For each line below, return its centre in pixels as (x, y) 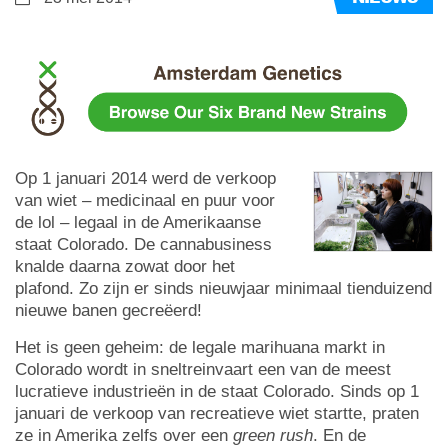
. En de (339, 435)
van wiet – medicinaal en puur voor (145, 200)
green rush (273, 435)
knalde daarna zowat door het (125, 266)
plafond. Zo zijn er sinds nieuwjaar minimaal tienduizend (223, 288)
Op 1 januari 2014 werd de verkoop (145, 178)
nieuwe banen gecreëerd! (108, 310)
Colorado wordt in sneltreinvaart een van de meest (203, 369)
